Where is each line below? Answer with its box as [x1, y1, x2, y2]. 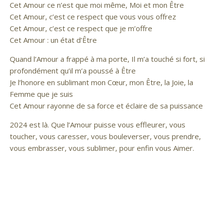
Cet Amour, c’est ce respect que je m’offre [10, 23, 152, 33]
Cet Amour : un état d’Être [10, 35, 97, 45]
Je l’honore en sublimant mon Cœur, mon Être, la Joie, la [10, 77, 193, 87]
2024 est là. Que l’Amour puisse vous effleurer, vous [10, 120, 185, 129]
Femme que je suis [10, 89, 73, 99]
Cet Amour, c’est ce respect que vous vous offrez [10, 12, 176, 21]
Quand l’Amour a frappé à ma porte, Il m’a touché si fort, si [10, 54, 205, 64]
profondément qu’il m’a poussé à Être [10, 66, 136, 75]
